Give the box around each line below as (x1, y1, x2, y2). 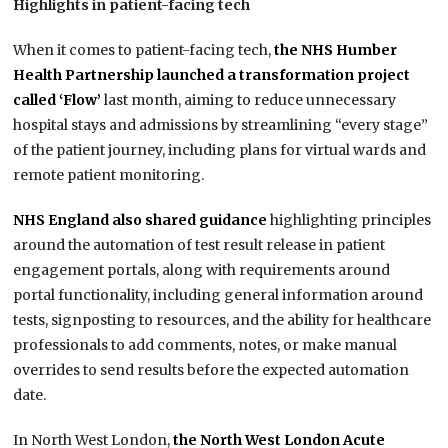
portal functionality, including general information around (13, 286, 424, 305)
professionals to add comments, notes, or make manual (13, 336, 398, 355)
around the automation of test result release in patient (13, 236, 386, 255)
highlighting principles (267, 211, 432, 230)
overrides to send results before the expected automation (13, 361, 410, 380)
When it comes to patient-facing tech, (13, 41, 275, 60)
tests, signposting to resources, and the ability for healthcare (13, 311, 432, 330)
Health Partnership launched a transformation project (13, 66, 411, 85)
